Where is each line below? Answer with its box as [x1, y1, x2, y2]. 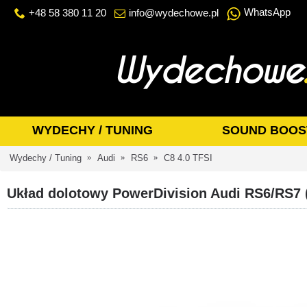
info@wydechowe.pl [129, 7, 219, 19]
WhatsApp [244, 6, 291, 18]
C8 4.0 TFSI [164, 152, 212, 163]
